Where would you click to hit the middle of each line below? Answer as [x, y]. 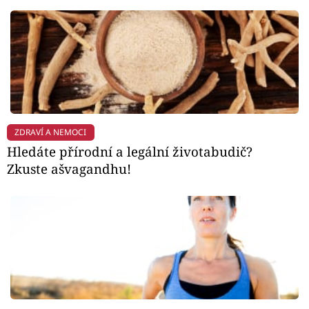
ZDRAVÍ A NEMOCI [51, 132]
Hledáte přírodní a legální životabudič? [130, 152]
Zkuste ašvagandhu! [69, 169]
